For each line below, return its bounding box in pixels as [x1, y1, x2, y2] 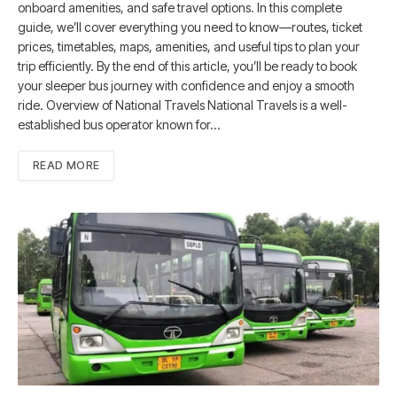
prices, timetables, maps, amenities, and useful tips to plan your [18, 38, 360, 54]
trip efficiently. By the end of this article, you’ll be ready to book [18, 58, 357, 74]
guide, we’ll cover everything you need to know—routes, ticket [18, 19, 362, 35]
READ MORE [33, 158, 100, 172]
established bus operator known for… [18, 116, 220, 132]
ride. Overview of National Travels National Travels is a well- [18, 97, 347, 113]
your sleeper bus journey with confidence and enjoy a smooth [18, 77, 354, 93]
